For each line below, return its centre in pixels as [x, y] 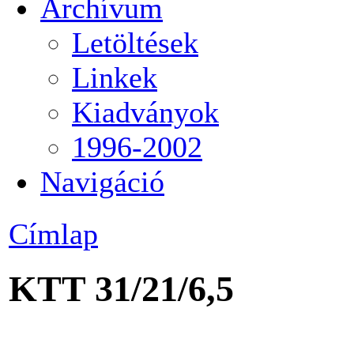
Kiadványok [145, 112]
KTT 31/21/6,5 [121, 289]
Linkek [115, 77]
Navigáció [102, 181]
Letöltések [135, 42]
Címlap [53, 234]
